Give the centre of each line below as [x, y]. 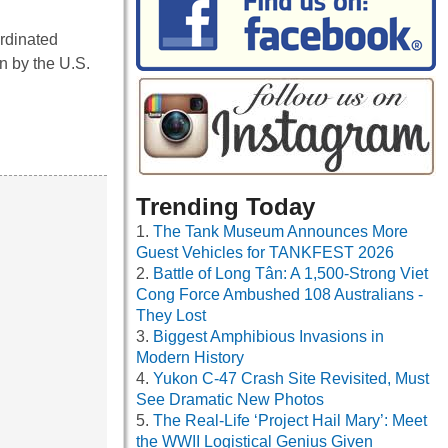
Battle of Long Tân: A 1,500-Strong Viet [290, 274]
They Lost [171, 316]
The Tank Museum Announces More [280, 232]
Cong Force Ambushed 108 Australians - [279, 295]
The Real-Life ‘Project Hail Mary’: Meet [290, 421]
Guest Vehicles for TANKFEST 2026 [265, 253]
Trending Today [225, 207]
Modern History [190, 358]
